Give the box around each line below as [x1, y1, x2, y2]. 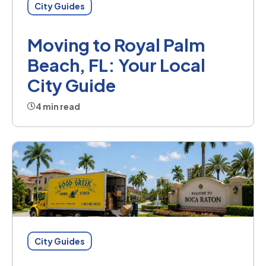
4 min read [36, 101, 80, 112]
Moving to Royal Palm [27, 34, 205, 56]
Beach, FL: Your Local [27, 54, 205, 76]
